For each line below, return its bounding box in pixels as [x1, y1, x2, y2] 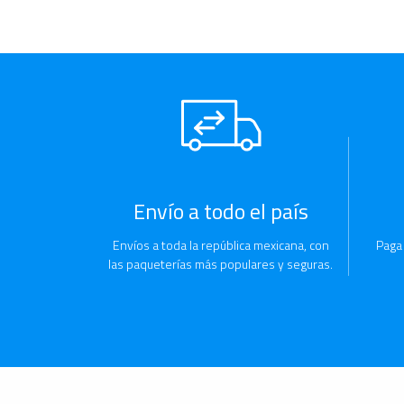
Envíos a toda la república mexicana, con [112, 235, 329, 255]
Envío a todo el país [133, 195, 308, 228]
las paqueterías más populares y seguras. [108, 254, 333, 274]
